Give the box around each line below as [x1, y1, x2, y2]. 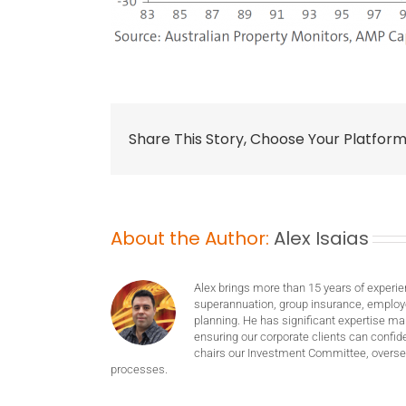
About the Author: [111, 225, 274, 251]
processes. [111, 362, 168, 376]
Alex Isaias [274, 225, 369, 251]
